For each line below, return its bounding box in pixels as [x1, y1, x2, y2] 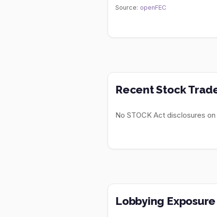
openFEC [140, 4, 166, 12]
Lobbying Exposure [115, 194, 216, 207]
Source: [115, 4, 140, 12]
